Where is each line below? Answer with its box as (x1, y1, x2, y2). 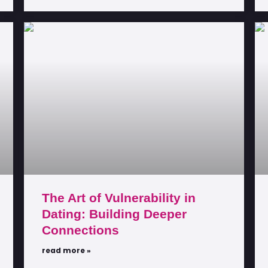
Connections (42, 223, 119, 237)
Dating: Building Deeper (42, 207, 187, 221)
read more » (42, 245, 91, 256)
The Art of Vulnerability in (42, 191, 196, 205)
